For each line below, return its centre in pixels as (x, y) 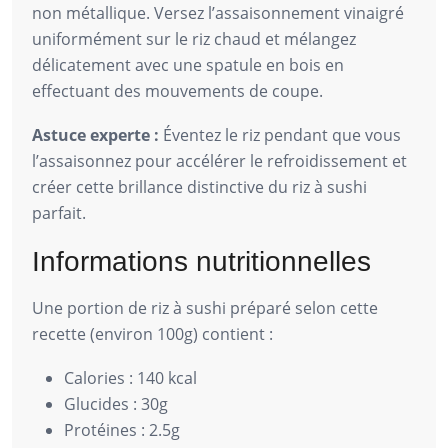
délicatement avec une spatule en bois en (188, 64)
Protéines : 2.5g (122, 429)
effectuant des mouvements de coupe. (177, 90)
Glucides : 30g (116, 403)
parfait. (59, 212)
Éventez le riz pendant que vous (280, 134)
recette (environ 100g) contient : (152, 333)
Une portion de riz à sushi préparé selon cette (205, 307)
